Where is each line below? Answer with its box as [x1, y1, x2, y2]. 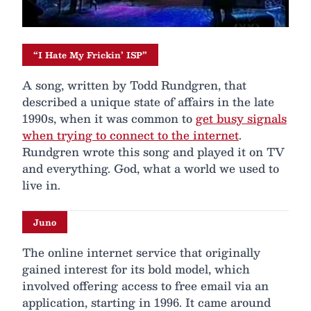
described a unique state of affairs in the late [22, 92, 274, 112]
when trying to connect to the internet [22, 126, 239, 145]
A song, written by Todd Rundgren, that [22, 76, 246, 95]
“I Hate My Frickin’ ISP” [33, 48, 147, 62]
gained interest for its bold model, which [22, 260, 250, 279]
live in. [22, 176, 60, 195]
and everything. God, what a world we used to [22, 159, 279, 178]
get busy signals [196, 109, 287, 128]
